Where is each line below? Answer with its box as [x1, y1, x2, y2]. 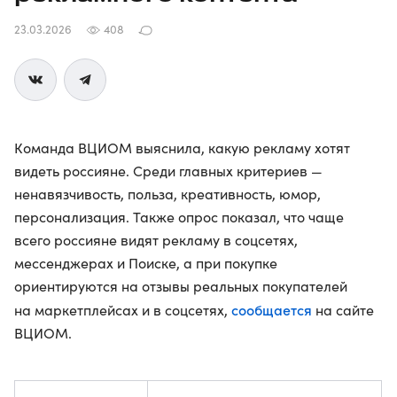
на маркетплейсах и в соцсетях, [14, 300, 231, 319]
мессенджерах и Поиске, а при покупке [14, 253, 277, 272]
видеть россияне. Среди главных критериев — [14, 161, 323, 180]
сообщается [231, 300, 312, 319]
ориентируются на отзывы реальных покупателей [14, 276, 347, 295]
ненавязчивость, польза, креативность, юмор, [14, 184, 321, 203]
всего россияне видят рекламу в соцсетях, [14, 230, 298, 249]
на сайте [312, 300, 374, 319]
